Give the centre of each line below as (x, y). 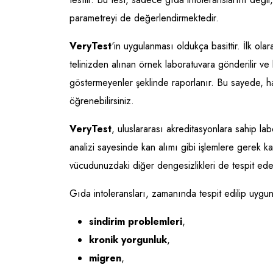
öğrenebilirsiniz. (102, 101)
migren (105, 258)
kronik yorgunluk (128, 240)
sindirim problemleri (136, 222)
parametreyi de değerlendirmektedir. (144, 18)
